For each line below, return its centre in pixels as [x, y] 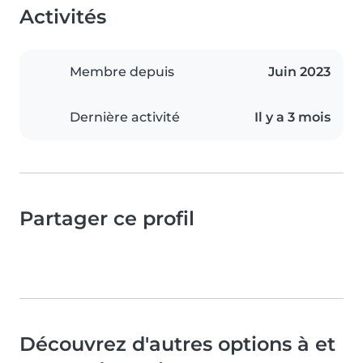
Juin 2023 [299, 72]
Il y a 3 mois [293, 117]
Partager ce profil [107, 219]
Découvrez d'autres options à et [177, 344]
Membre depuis [122, 72]
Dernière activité [125, 117]
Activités [63, 17]
